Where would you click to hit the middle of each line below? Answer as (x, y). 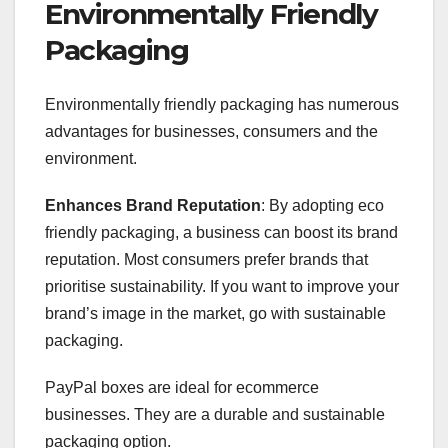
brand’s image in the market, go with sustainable (215, 313)
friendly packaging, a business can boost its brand (221, 232)
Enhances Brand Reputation (153, 205)
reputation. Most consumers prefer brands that (206, 259)
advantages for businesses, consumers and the (211, 131)
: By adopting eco (322, 205)
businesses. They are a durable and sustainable (215, 414)
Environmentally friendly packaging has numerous (222, 104)
